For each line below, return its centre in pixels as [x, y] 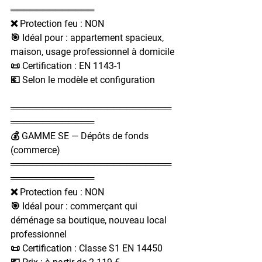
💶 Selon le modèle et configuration [83, 80]
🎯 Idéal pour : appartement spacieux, [88, 37]
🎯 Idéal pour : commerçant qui [75, 206]
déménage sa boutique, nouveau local [90, 220]
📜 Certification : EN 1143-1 [66, 65]
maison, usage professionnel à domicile [92, 51]
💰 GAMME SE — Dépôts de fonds [81, 136]
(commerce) [35, 150]
